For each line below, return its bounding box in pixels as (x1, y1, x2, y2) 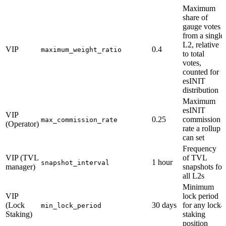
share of (183, 13, 208, 22)
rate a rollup (183, 124, 220, 133)
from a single (183, 31, 224, 40)
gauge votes (183, 22, 220, 31)
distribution (183, 85, 218, 94)
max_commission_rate (41, 116, 118, 124)
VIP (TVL (6, 153, 38, 162)
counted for (183, 67, 219, 76)
